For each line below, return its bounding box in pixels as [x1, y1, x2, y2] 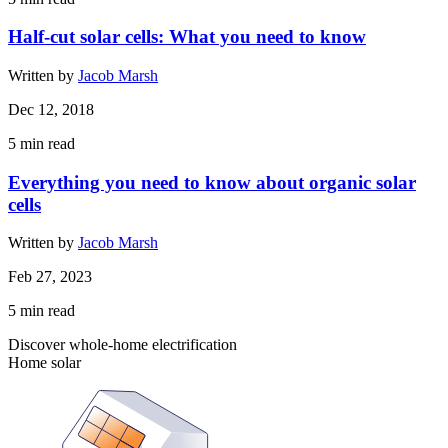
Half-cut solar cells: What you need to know [8, 26, 366, 48]
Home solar [8, 354, 81, 372]
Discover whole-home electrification [8, 336, 237, 354]
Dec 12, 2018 [8, 101, 94, 119]
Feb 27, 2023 [8, 268, 92, 286]
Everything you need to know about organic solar [8, 171, 416, 193]
